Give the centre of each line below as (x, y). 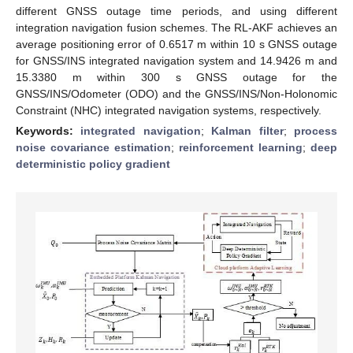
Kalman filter (247, 130)
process (316, 130)
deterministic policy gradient (93, 163)
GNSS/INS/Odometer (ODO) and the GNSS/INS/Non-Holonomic (176, 93)
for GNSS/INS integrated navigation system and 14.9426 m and (176, 60)
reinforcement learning (241, 147)
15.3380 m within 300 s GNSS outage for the (176, 77)
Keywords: (48, 130)
